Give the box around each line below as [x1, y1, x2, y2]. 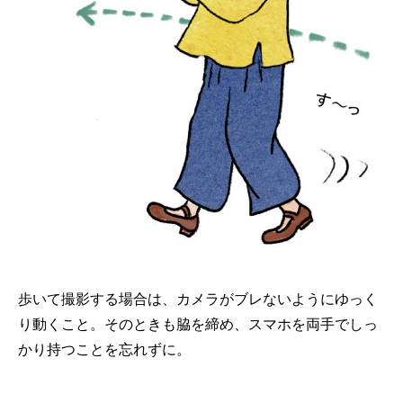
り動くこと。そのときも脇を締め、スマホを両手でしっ [18, 317, 378, 333]
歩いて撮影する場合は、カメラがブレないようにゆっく [18, 291, 378, 308]
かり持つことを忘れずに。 [18, 342, 191, 358]
